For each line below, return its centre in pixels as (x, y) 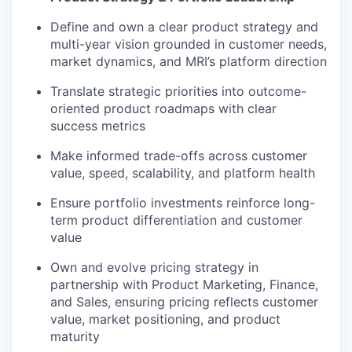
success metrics (98, 126)
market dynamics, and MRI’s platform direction (189, 61)
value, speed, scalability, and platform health (183, 173)
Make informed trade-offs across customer (179, 156)
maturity (75, 336)
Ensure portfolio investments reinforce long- (183, 203)
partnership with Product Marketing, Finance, (184, 284)
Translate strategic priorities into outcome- (178, 91)
